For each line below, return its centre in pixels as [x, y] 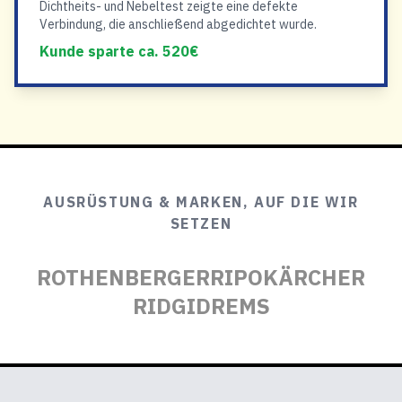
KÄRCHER [314, 277]
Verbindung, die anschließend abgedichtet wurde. [178, 24]
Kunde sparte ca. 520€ [119, 51]
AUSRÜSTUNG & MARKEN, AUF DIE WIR [201, 202]
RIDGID [171, 306]
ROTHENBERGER [123, 277]
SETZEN [201, 223]
